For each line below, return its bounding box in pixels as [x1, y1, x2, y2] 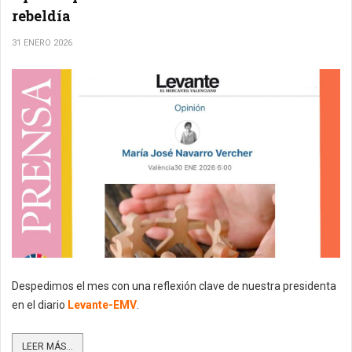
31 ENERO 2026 [12, 37, 72, 48]
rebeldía [12, 5, 71, 25]
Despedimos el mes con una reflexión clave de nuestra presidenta [12, 279, 336, 292]
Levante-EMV [68, 298, 137, 311]
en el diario [12, 298, 68, 311]
